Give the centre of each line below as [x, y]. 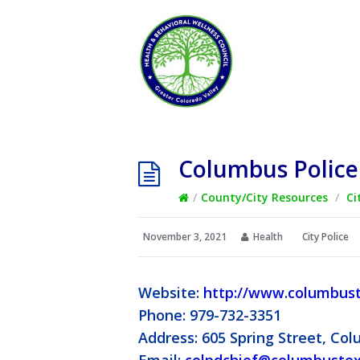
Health [268, 237]
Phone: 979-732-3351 [210, 315]
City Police [325, 237]
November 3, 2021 [185, 237]
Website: [171, 293]
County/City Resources [264, 198]
